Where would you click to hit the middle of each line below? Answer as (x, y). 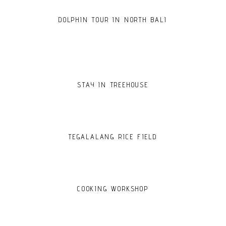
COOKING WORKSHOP (113, 189)
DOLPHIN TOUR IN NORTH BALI (113, 20)
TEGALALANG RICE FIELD (113, 137)
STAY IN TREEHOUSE (113, 85)
